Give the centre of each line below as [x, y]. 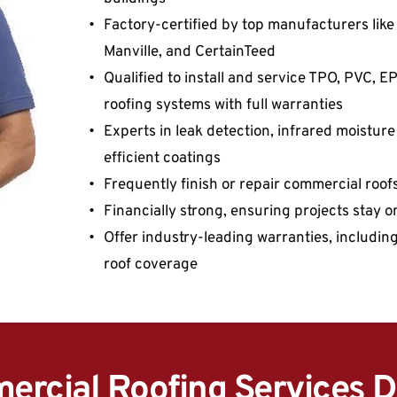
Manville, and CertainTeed [189, 53]
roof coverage [150, 265]
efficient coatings [162, 159]
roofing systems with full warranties [223, 106]
